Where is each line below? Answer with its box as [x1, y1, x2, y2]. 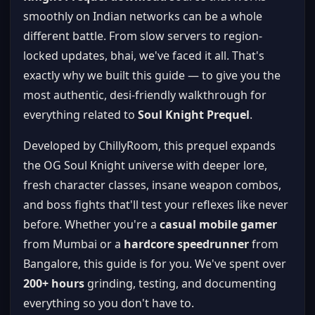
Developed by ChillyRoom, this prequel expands [23, 138, 276, 153]
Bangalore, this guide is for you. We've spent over [23, 256, 286, 271]
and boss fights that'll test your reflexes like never [23, 197, 288, 212]
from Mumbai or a [23, 236, 124, 252]
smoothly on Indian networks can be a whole [23, 8, 262, 24]
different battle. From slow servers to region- [23, 28, 262, 44]
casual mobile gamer [160, 217, 277, 232]
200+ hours [23, 276, 84, 291]
